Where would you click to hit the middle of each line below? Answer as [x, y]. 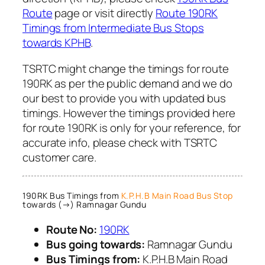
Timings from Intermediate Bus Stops [113, 28]
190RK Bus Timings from [72, 195]
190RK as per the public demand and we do [127, 83]
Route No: [72, 230]
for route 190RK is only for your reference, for [132, 127]
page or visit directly [104, 13]
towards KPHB [56, 43]
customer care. [59, 157]
